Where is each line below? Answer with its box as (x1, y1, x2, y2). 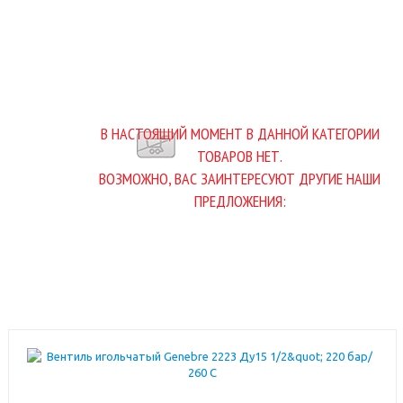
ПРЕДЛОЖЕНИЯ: (193, 190, 286, 211)
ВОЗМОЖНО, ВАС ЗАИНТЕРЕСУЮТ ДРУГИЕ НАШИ (99, 167, 381, 189)
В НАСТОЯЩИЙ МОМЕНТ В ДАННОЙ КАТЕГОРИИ (100, 122, 380, 144)
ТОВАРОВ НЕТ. (197, 145, 282, 166)
